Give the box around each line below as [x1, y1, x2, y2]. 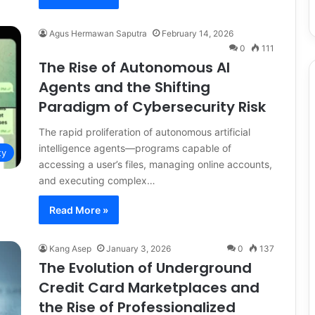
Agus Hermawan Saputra [49, 27, 147, 39]
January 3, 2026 [106, 243, 171, 254]
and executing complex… [39, 174, 155, 186]
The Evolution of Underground [39, 257, 252, 278]
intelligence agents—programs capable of [39, 141, 231, 154]
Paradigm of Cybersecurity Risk [39, 96, 266, 117]
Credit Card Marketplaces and [39, 277, 259, 297]
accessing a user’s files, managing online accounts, [39, 157, 272, 170]
